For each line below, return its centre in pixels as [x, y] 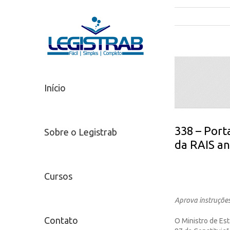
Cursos [58, 176]
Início [55, 88]
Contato [61, 220]
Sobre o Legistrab [81, 132]
